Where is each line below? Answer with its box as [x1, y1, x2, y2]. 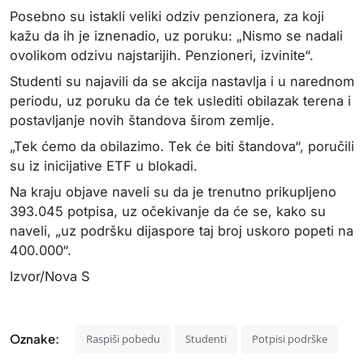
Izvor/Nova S [10, 267, 89, 284]
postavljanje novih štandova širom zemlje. [10, 111, 275, 128]
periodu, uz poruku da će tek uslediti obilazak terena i [10, 92, 351, 109]
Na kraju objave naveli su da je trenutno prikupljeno [10, 183, 336, 200]
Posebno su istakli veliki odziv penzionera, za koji [10, 7, 324, 24]
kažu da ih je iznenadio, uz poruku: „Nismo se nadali [10, 27, 343, 44]
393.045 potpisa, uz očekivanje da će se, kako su [10, 202, 326, 219]
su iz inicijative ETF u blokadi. [10, 157, 197, 174]
